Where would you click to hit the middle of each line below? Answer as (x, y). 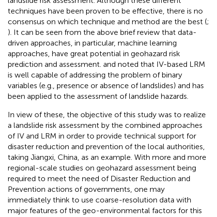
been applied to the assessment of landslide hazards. (98, 96)
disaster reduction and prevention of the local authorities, (106, 146)
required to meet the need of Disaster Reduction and (99, 178)
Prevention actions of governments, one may (86, 189)
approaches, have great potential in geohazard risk (94, 53)
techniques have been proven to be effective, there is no (105, 11)
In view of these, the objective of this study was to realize (107, 114)
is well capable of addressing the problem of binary (95, 75)
